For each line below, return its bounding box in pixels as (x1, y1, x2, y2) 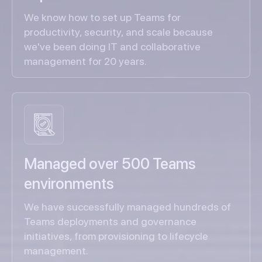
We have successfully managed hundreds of (24, 201, 231, 213)
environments (24, 174, 114, 193)
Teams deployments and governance (24, 215, 196, 228)
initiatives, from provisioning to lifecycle (24, 230, 208, 243)
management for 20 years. (24, 55, 147, 68)
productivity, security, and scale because (24, 26, 213, 39)
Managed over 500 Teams (24, 154, 196, 173)
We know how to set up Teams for (24, 11, 181, 24)
